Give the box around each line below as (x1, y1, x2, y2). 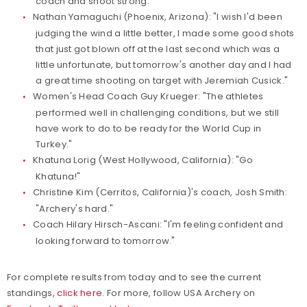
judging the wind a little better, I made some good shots (36, 27, 295, 40)
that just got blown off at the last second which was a (36, 42, 280, 56)
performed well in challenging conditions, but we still (36, 106, 280, 119)
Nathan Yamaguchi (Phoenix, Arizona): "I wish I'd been (33, 10, 282, 23)
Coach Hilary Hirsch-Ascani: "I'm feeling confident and (33, 218, 284, 231)
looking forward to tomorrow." (36, 234, 175, 247)
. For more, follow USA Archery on (102, 286, 256, 299)
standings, (7, 286, 58, 299)
